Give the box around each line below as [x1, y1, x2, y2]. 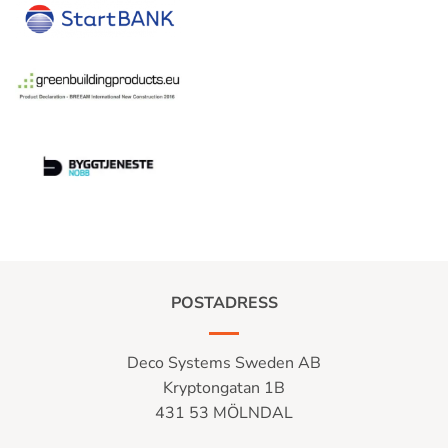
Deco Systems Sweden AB [127, 351, 321, 374]
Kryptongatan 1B [163, 376, 285, 399]
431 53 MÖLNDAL [155, 401, 293, 424]
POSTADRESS [170, 291, 278, 314]
